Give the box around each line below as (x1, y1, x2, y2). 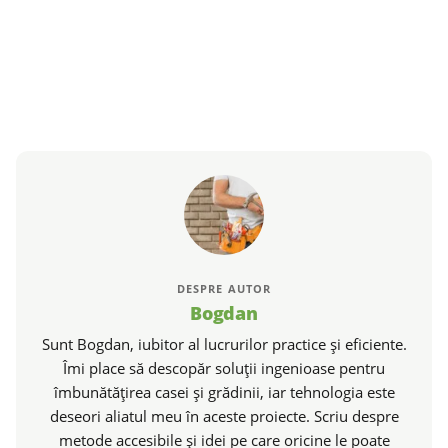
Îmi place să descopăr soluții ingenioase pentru (63, 358, 385, 379)
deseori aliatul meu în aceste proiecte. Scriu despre (49, 406, 399, 427)
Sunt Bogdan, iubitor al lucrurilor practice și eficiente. (41, 334, 407, 355)
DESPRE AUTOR (176, 281, 272, 297)
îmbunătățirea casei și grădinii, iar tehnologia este (53, 382, 395, 403)
